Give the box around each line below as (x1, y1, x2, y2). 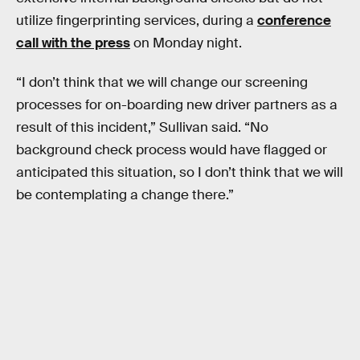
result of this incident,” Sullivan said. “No (16, 119, 268, 137)
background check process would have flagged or (16, 141, 327, 159)
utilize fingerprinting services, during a (16, 11, 257, 29)
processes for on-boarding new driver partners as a (16, 96, 337, 114)
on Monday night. (130, 34, 242, 51)
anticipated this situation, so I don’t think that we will (16, 164, 343, 182)
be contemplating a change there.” (16, 186, 234, 204)
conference (257, 11, 331, 29)
